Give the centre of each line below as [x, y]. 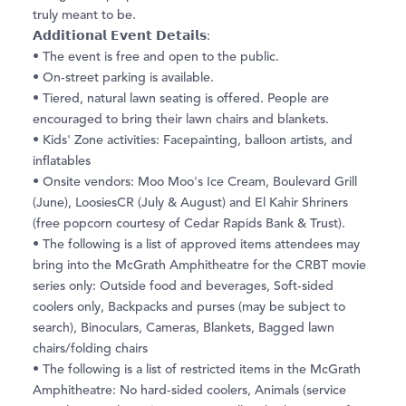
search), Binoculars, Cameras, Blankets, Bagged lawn [184, 329]
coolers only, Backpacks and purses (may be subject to [189, 308]
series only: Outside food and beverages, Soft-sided [183, 287]
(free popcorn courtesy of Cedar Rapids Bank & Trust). [189, 224]
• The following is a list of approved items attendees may [196, 245]
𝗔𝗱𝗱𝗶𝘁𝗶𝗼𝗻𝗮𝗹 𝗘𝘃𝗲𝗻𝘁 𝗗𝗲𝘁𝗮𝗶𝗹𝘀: [121, 37]
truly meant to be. [84, 16]
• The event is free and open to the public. [156, 58]
